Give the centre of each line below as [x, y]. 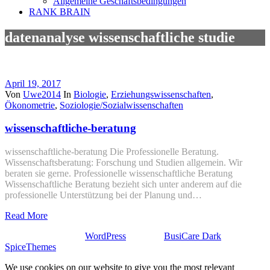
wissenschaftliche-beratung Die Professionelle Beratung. [112, 152]
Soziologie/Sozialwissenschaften [121, 105]
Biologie [90, 94]
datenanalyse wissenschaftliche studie [120, 37]
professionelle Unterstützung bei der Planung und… [103, 195]
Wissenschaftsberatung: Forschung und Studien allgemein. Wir [124, 163]
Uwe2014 [42, 94]
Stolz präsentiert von [45, 236]
